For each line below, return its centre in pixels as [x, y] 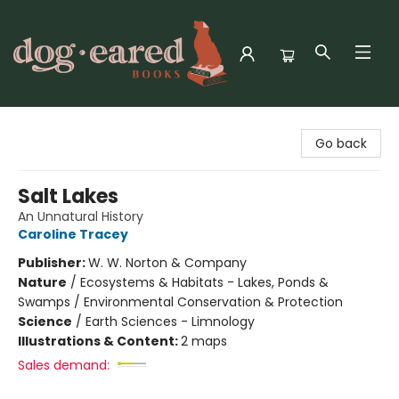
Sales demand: [64, 365]
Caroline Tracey [73, 234]
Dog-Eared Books [66, 124]
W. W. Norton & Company [167, 263]
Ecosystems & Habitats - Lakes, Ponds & [204, 282]
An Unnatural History [81, 216]
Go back [341, 143]
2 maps [204, 341]
